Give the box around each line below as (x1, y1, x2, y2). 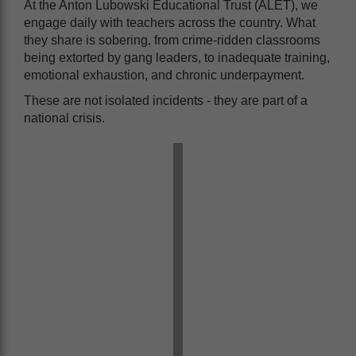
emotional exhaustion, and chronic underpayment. (24, 68, 308, 82)
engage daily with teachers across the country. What (24, 15, 315, 29)
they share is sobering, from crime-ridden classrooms (24, 33, 320, 47)
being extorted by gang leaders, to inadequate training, (24, 50, 330, 64)
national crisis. (24, 110, 105, 125)
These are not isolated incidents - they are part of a (24, 93, 308, 107)
